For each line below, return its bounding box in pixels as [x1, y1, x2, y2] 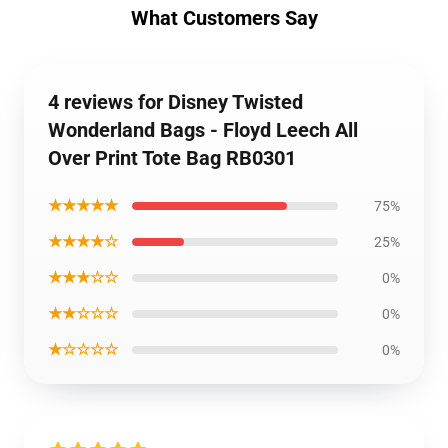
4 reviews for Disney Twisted [48, 90, 303, 114]
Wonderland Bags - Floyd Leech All [48, 118, 358, 142]
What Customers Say [130, 6, 318, 30]
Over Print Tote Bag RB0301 [48, 146, 296, 170]
